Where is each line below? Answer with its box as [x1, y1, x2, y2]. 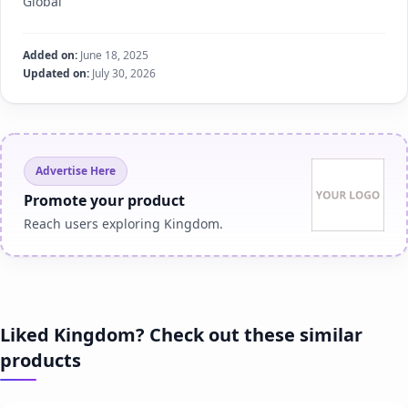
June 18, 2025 [77, 47, 148, 64]
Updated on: [23, 66, 89, 82]
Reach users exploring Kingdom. [24, 215, 223, 233]
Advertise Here [36, 163, 116, 179]
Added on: [23, 47, 77, 64]
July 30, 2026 [89, 66, 156, 82]
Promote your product [24, 190, 185, 211]
